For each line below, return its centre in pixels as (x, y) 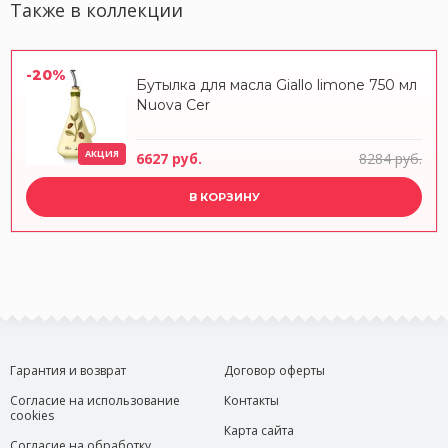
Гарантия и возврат (68, 370)
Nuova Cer (173, 105)
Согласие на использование (95, 400)
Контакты (251, 400)
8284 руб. (390, 158)
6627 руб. (169, 158)
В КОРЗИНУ (224, 197)
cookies (32, 415)
